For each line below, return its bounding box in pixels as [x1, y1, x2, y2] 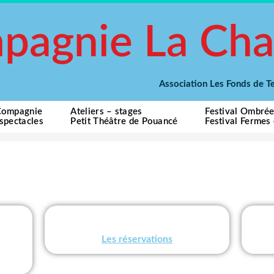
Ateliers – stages [70, 107, 143, 116]
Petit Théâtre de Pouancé [70, 117, 178, 126]
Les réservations [101, 234, 172, 245]
